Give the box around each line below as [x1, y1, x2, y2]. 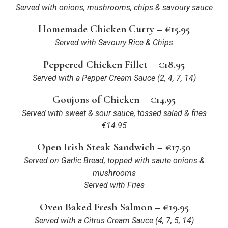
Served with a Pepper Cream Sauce [32, 73, 155, 83]
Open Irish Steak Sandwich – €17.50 [37, 140, 191, 154]
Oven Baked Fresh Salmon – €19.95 [39, 200, 189, 213]
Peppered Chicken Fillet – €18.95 [43, 58, 185, 71]
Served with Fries [83, 180, 145, 190]
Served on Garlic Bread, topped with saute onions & [23, 156, 205, 166]
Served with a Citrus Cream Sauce [34, 215, 153, 225]
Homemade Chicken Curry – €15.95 [38, 22, 190, 36]
